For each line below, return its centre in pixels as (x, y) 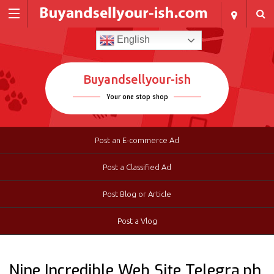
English (132, 40)
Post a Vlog (137, 221)
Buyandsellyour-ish (137, 80)
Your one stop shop (137, 97)
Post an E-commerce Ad (137, 140)
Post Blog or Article (137, 194)
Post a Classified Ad (137, 167)
